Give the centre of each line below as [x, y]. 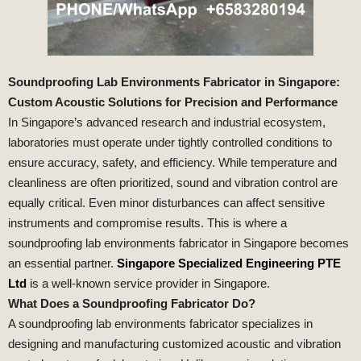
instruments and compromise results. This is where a [147, 223]
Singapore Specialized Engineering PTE [229, 263]
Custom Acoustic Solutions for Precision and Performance [173, 102]
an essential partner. [62, 263]
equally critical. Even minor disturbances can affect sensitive [166, 203]
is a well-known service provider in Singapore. [148, 284]
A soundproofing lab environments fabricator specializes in [160, 324]
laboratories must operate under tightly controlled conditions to [170, 143]
